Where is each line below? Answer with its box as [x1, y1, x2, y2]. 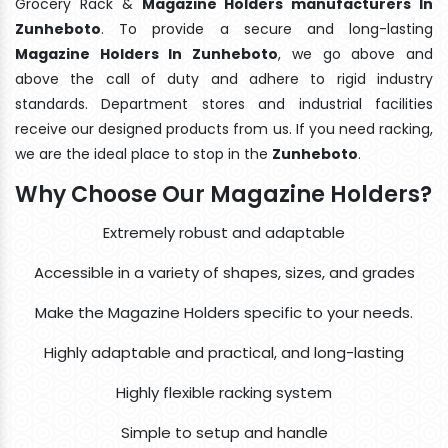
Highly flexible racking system [116, 381, 332, 403]
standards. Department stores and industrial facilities [15, 93, 433, 114]
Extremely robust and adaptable [103, 221, 345, 243]
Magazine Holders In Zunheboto [15, 43, 279, 64]
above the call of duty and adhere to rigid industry [15, 68, 433, 89]
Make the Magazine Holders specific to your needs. [35, 301, 413, 323]
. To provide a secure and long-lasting [101, 18, 433, 39]
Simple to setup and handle [120, 421, 328, 443]
